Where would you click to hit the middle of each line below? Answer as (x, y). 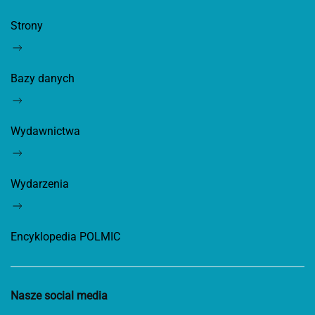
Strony (27, 25)
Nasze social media (59, 295)
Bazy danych (43, 78)
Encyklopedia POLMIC (65, 236)
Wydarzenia (40, 184)
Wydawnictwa (45, 131)
